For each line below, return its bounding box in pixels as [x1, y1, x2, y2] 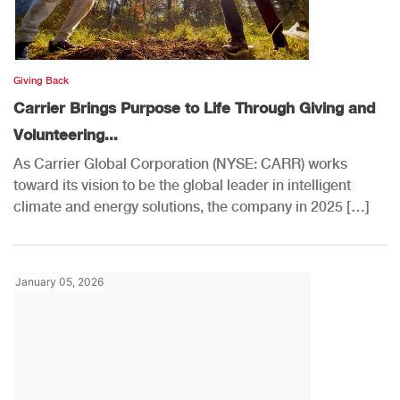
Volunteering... [13, 124, 118, 144]
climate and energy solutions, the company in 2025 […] [13, 197, 370, 215]
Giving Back [13, 74, 69, 87]
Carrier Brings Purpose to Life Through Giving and [13, 97, 375, 117]
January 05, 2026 [15, 274, 104, 288]
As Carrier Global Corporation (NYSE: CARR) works [13, 154, 347, 172]
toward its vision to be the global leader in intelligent [13, 176, 351, 194]
